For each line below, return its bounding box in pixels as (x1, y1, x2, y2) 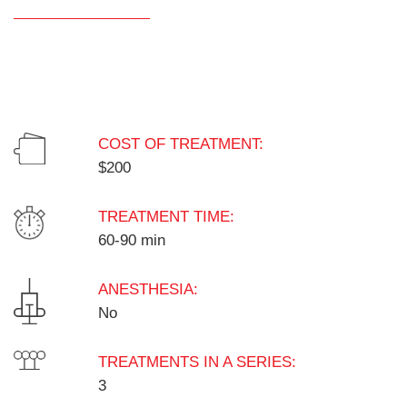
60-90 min (97, 232, 165, 250)
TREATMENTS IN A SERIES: (97, 353, 296, 372)
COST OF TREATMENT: (97, 135, 263, 154)
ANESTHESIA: (97, 281, 198, 299)
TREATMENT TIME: (97, 208, 234, 226)
